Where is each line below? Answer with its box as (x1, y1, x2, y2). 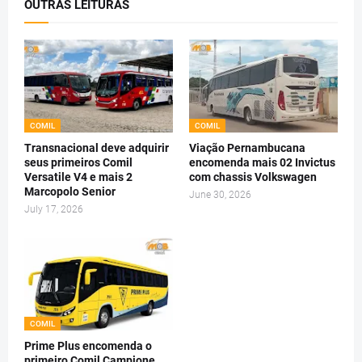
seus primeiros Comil (24, 156, 133, 169)
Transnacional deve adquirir (24, 141, 169, 154)
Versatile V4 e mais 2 (24, 170, 133, 183)
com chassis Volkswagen (189, 170, 317, 183)
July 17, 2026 (24, 204, 83, 215)
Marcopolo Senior (24, 185, 116, 198)
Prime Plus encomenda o (24, 339, 152, 352)
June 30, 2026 (189, 189, 251, 200)
